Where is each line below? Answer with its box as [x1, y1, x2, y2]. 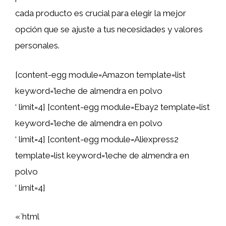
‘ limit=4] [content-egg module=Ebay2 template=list [15, 101, 210, 112]
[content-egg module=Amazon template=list [15, 69, 186, 80]
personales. [15, 40, 60, 50]
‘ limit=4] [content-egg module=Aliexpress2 [15, 134, 179, 144]
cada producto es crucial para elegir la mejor [15, 8, 186, 18]
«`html [15, 211, 39, 221]
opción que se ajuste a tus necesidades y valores [15, 24, 203, 34]
